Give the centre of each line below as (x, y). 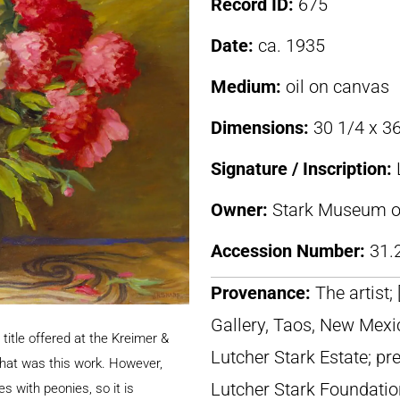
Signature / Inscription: (304, 169)
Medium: (248, 87)
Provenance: (263, 293)
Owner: (242, 210)
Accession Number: (290, 251)
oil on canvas (337, 87)
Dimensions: (262, 128)
